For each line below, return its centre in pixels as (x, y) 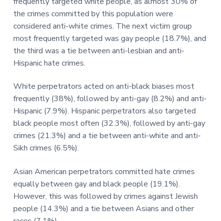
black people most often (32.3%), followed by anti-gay (109, 124)
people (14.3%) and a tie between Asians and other (103, 208)
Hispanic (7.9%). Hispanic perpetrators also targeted (104, 111)
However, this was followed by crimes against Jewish (105, 196)
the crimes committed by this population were (93, 14)
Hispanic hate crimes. (51, 63)
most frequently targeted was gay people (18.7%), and (110, 39)
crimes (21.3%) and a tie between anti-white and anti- (107, 136)
